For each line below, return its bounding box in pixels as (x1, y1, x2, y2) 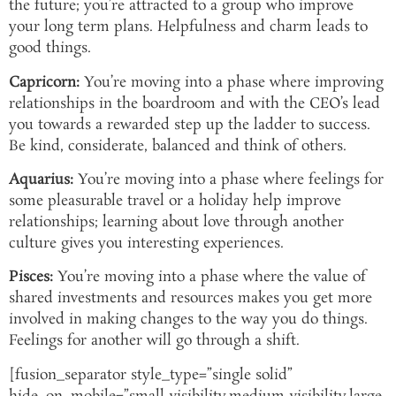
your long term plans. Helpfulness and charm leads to (9, 17, 368, 38)
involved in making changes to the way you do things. (9, 309, 368, 331)
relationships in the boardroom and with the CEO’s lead (9, 93, 380, 114)
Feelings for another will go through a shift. (9, 331, 300, 352)
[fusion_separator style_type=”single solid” (9, 364, 293, 385)
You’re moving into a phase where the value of (53, 267, 366, 288)
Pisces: (9, 267, 53, 288)
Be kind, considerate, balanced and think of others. (9, 135, 346, 156)
